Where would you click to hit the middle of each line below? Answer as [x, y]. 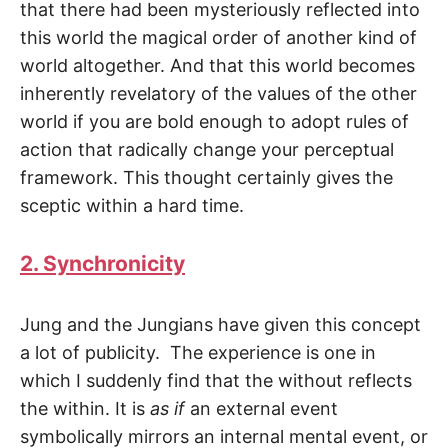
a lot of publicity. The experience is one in [198, 353]
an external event [261, 409]
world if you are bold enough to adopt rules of [214, 121]
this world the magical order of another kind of [218, 37]
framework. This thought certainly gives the [206, 177]
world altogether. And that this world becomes [217, 65]
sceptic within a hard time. [132, 205]
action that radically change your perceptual [207, 149]
